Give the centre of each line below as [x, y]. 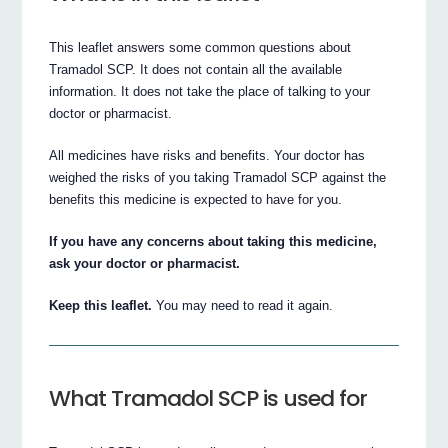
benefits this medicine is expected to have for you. [196, 199]
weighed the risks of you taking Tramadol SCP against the [218, 177]
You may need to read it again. [243, 305]
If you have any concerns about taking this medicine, [213, 241]
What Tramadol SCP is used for [208, 398]
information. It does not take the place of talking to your [210, 91]
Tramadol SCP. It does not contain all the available [196, 69]
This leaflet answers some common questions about [200, 47]
